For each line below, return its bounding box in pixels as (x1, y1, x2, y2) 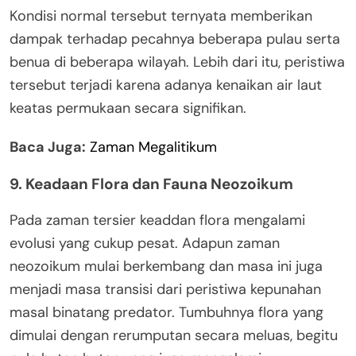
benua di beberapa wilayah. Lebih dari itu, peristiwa (10, 52, 345, 72)
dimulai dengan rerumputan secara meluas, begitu (10, 325, 338, 345)
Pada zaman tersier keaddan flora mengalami (10, 210, 305, 230)
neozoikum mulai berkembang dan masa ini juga (10, 256, 323, 276)
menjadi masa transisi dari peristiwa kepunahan (10, 279, 321, 299)
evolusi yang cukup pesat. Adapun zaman (10, 233, 280, 253)
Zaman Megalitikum (90, 137, 217, 157)
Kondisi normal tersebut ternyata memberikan (10, 6, 312, 25)
